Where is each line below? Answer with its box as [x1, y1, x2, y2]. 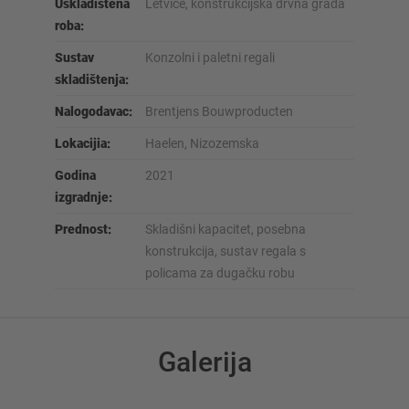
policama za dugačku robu [145, 265, 295, 280]
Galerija [157, 345, 252, 378]
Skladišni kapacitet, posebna [145, 221, 306, 236]
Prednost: [55, 221, 111, 236]
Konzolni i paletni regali [145, 49, 275, 65]
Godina [55, 167, 96, 183]
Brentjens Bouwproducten [145, 103, 293, 119]
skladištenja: [55, 71, 129, 87]
